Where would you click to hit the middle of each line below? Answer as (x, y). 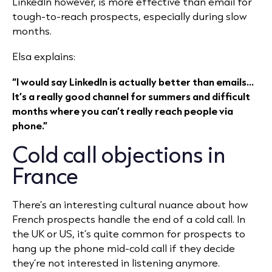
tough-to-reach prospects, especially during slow (129, 16)
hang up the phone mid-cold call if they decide (124, 248)
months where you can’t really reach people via (123, 111)
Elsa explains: (44, 56)
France (45, 175)
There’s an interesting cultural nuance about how (130, 204)
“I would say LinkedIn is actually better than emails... (133, 82)
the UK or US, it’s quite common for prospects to (129, 233)
